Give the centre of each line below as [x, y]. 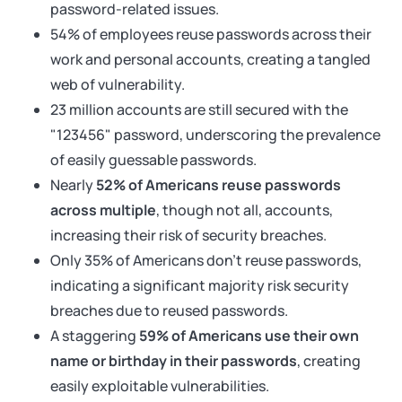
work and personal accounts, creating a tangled [210, 59]
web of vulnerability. [118, 84]
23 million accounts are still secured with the [199, 109]
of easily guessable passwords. [153, 160]
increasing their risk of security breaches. [188, 235]
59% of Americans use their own [249, 336]
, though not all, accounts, [245, 210]
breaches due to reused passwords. [169, 310]
